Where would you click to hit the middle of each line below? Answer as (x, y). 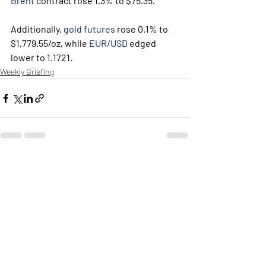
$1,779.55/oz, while (50, 43)
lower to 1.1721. (42, 57)
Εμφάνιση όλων (161, 165)
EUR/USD (108, 43)
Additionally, (37, 29)
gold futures (89, 29)
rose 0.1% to (142, 29)
